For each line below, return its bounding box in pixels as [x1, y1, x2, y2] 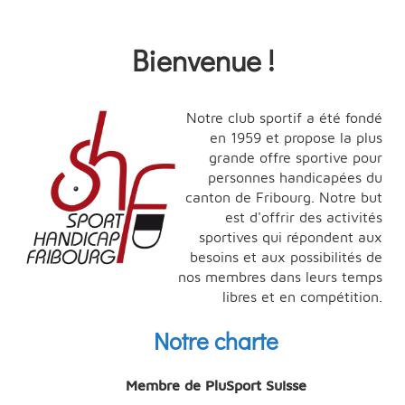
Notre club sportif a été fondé [186, 108, 382, 126]
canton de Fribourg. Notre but [185, 188, 382, 205]
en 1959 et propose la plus [210, 128, 382, 146]
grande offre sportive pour [209, 148, 382, 165]
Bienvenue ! [131, 41, 274, 79]
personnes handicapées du [208, 168, 382, 185]
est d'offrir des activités [225, 208, 382, 225]
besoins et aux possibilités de [190, 248, 382, 265]
